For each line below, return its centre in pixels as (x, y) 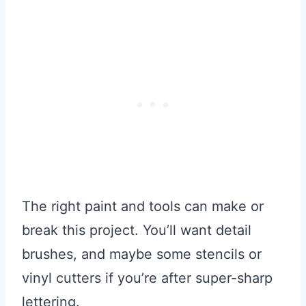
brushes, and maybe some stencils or (142, 254)
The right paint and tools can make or (143, 207)
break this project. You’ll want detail (137, 231)
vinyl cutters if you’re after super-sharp (147, 278)
